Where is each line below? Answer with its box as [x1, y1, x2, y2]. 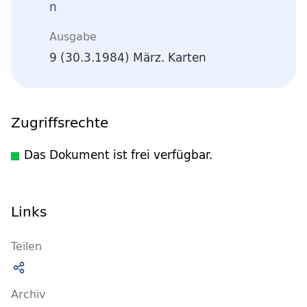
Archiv [11, 284, 45, 304]
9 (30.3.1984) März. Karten [49, 47, 206, 68]
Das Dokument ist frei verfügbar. [24, 145, 212, 164]
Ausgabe [49, 26, 97, 46]
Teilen [11, 236, 42, 256]
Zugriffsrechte [11, 110, 108, 134]
